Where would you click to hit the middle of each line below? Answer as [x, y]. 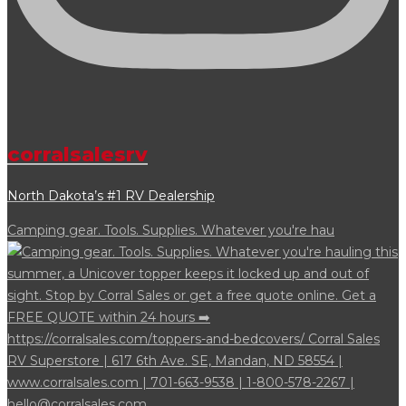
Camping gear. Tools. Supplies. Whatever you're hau [171, 231]
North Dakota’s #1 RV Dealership [111, 196]
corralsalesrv [77, 155]
